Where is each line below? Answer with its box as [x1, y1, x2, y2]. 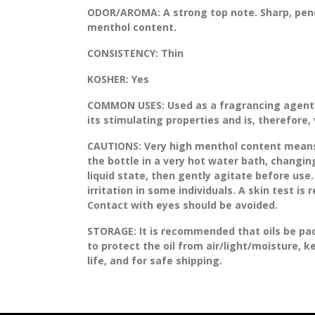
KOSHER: [86, 72, 129, 86]
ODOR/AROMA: [86, 5, 160, 19]
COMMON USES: [86, 98, 165, 112]
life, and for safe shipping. [86, 253, 222, 267]
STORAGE [86, 224, 134, 238]
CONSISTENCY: [86, 46, 158, 60]
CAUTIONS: [86, 139, 141, 153]
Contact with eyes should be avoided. [86, 198, 278, 212]
